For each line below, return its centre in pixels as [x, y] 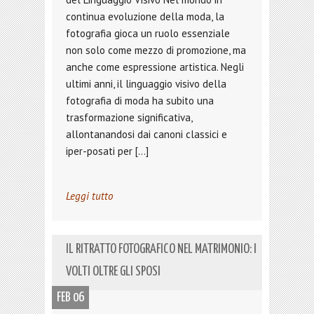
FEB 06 [70, 298]
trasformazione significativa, [129, 117]
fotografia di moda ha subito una [140, 101]
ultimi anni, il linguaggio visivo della [146, 84]
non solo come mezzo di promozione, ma [156, 50]
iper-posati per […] [107, 151]
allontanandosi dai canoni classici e [146, 134]
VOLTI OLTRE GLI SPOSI [113, 272]
